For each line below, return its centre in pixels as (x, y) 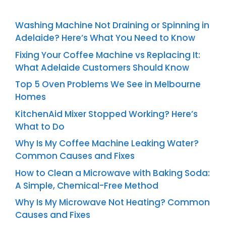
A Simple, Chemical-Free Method (87, 185)
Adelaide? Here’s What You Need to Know (105, 38)
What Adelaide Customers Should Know (102, 67)
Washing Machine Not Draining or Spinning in (112, 25)
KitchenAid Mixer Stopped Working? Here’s (106, 114)
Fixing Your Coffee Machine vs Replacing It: (108, 55)
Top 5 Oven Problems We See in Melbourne (108, 84)
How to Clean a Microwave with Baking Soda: (112, 173)
